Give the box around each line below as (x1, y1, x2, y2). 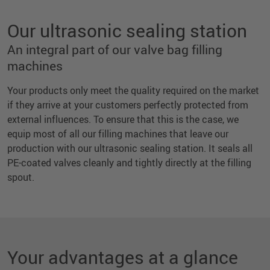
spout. (7, 171, 34, 184)
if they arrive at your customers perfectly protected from (7, 98, 248, 112)
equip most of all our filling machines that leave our (7, 127, 228, 141)
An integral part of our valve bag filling (7, 41, 222, 58)
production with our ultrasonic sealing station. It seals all (7, 142, 253, 155)
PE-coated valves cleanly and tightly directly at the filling (7, 156, 251, 170)
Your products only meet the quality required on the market (7, 84, 259, 98)
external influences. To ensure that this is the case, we (7, 113, 239, 127)
